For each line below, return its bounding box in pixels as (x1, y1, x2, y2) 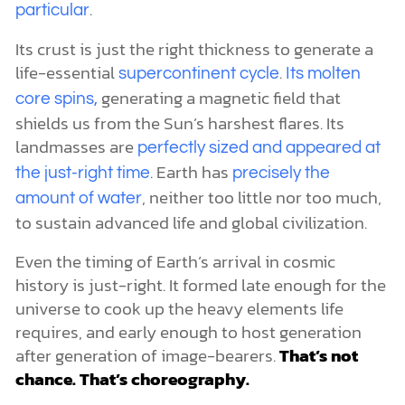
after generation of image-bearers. (14, 342, 279, 368)
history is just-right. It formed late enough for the (14, 271, 386, 297)
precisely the (231, 165, 330, 183)
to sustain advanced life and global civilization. (14, 210, 367, 236)
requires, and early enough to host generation (14, 318, 362, 344)
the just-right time (14, 165, 150, 183)
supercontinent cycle (118, 65, 279, 83)
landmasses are (14, 134, 137, 160)
